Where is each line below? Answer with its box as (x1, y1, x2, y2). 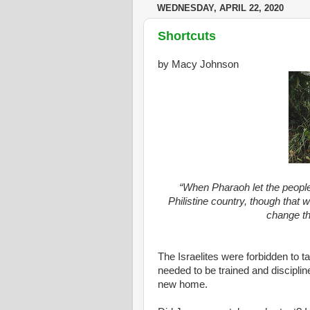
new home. (158, 278, 208, 290)
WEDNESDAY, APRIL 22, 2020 (157, 3, 284, 13)
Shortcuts (158, 28, 216, 43)
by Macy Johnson (158, 58, 239, 70)
